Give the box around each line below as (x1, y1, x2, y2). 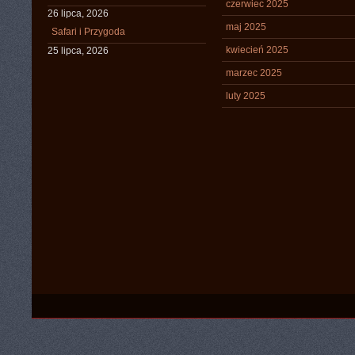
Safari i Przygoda (52, 26, 125, 37)
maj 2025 (226, 21, 266, 32)
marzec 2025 (226, 67, 282, 78)
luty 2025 (226, 90, 265, 101)
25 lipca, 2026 (48, 45, 109, 56)
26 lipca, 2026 (48, 8, 109, 19)
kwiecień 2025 (226, 44, 288, 55)
